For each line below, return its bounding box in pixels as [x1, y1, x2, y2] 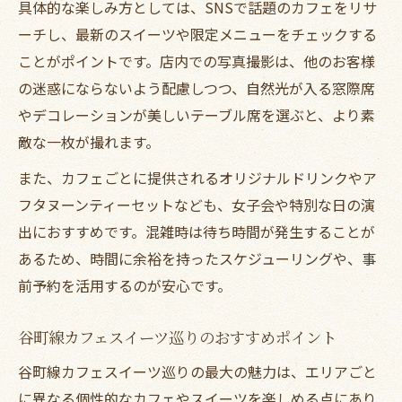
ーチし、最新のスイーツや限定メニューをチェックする [18, 22, 377, 45]
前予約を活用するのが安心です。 [18, 274, 232, 296]
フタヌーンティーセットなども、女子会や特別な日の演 [18, 193, 375, 215]
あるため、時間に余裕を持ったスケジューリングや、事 [18, 247, 376, 269]
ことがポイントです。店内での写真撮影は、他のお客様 [18, 49, 375, 72]
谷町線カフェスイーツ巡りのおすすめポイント [18, 326, 336, 347]
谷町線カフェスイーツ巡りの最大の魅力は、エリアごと [18, 360, 377, 382]
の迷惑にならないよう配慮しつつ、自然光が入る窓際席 [18, 76, 375, 99]
